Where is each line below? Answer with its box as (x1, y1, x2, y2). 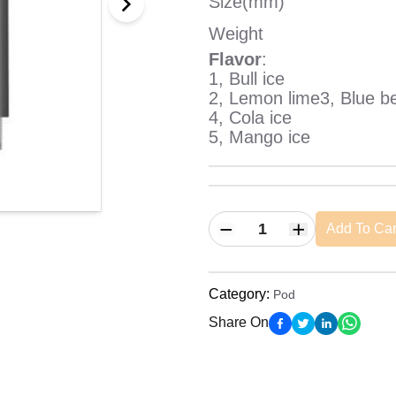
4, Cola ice (209, 108, 292, 127)
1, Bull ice (209, 69, 285, 88)
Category (209, 286, 266, 301)
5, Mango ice (209, 127, 310, 147)
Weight (209, 24, 263, 43)
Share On (209, 315, 269, 330)
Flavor (209, 49, 262, 69)
